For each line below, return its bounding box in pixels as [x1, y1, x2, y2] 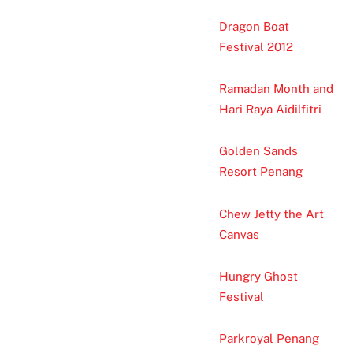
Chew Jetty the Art [218, 206, 324, 221]
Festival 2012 [218, 39, 293, 54]
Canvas [218, 227, 259, 241]
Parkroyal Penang [218, 332, 319, 346]
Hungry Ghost [218, 269, 298, 283]
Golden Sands [218, 144, 298, 158]
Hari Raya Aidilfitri [218, 102, 321, 116]
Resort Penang [218, 165, 303, 179]
